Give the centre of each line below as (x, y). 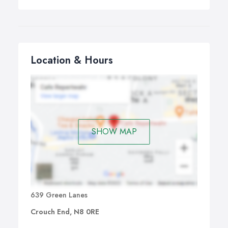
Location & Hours (72, 60)
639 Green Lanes (59, 195)
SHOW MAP (114, 131)
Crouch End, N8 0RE (65, 212)
